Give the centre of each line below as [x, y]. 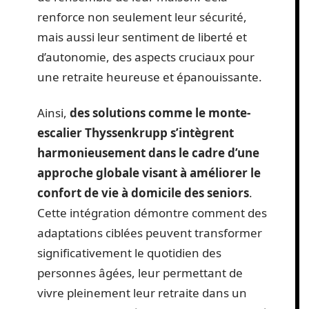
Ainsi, [53, 112]
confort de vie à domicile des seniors [143, 192]
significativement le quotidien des [129, 252]
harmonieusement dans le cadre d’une [148, 152]
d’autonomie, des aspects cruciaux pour [146, 57]
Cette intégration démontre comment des [152, 212]
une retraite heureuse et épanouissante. [150, 77]
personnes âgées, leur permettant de [140, 272]
